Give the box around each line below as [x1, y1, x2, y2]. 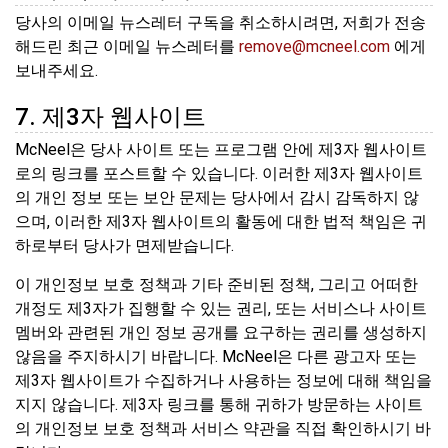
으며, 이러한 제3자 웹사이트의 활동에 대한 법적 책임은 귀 [15, 212, 427, 232]
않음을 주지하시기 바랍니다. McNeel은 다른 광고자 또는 [15, 347, 417, 367]
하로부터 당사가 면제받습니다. [15, 236, 234, 256]
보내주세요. [15, 60, 98, 80]
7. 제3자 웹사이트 [15, 102, 206, 131]
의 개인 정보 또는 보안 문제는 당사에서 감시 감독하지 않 [15, 188, 419, 208]
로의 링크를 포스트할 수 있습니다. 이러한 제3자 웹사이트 [15, 164, 423, 184]
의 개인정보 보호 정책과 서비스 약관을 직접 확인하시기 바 [15, 419, 431, 439]
